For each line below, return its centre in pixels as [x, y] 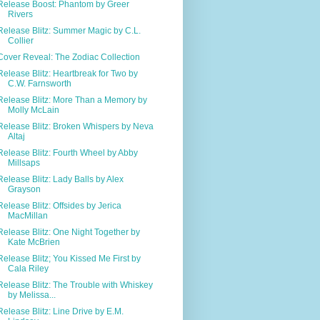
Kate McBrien [34, 242]
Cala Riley [28, 268]
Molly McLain [33, 110]
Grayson [24, 189]
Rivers [20, 14]
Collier [20, 40]
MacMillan [27, 215]
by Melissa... [31, 295]
